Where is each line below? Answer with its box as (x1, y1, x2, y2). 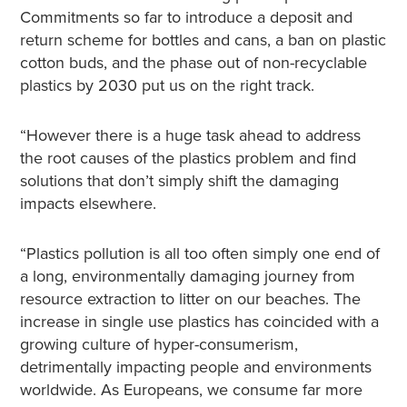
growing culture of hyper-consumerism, (19, 334, 298, 354)
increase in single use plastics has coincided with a (19, 312, 379, 332)
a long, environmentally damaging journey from (19, 266, 355, 286)
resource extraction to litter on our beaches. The (19, 289, 361, 309)
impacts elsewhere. (19, 194, 156, 213)
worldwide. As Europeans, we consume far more (19, 380, 362, 400)
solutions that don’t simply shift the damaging (19, 171, 339, 191)
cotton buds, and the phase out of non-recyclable (19, 53, 367, 73)
